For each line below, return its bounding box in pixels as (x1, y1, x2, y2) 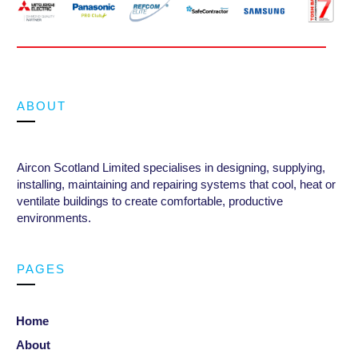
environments (17, 210, 88, 225)
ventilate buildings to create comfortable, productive (17, 193, 283, 208)
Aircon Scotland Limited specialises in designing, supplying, (17, 160, 325, 174)
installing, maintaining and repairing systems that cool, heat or (17, 177, 336, 191)
